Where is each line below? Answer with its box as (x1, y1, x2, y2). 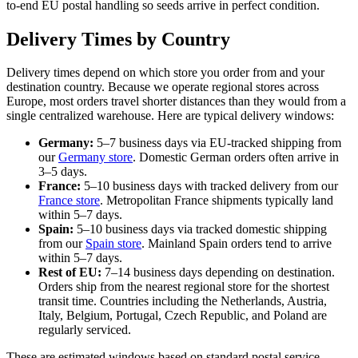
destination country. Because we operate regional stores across (6, 80, 319, 94)
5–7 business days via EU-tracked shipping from (93, 136, 341, 150)
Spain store (86, 237, 141, 251)
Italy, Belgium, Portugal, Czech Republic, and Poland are (38, 308, 327, 323)
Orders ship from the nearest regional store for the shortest (38, 280, 329, 294)
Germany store (58, 150, 133, 165)
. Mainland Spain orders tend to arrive (141, 237, 332, 251)
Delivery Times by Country (6, 28, 230, 50)
